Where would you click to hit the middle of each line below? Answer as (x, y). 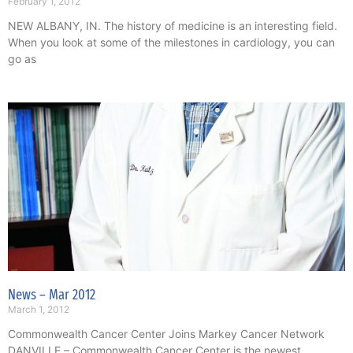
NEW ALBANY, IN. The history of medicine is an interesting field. (173, 26)
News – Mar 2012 (52, 295)
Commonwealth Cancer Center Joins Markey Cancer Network (166, 334)
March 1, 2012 (39, 310)
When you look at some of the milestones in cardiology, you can (171, 43)
